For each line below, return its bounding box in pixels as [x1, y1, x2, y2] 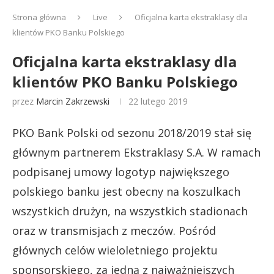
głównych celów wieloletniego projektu [12, 243, 218, 257]
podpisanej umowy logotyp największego [12, 165, 229, 179]
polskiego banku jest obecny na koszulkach [12, 184, 240, 199]
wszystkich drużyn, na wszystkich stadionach [12, 204, 248, 218]
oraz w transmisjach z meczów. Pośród [12, 223, 216, 238]
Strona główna [12, 12, 66, 23]
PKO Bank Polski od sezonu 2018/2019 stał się [12, 125, 251, 140]
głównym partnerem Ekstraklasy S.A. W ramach [12, 145, 261, 160]
